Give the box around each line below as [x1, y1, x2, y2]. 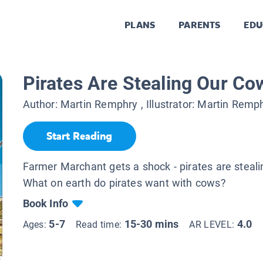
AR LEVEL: [189, 218, 237, 230]
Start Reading [46, 129, 112, 144]
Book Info [22, 197, 69, 210]
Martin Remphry [60, 98, 138, 111]
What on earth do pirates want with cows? [22, 176, 226, 189]
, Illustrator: [137, 98, 198, 111]
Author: [22, 98, 60, 111]
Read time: [75, 218, 124, 230]
